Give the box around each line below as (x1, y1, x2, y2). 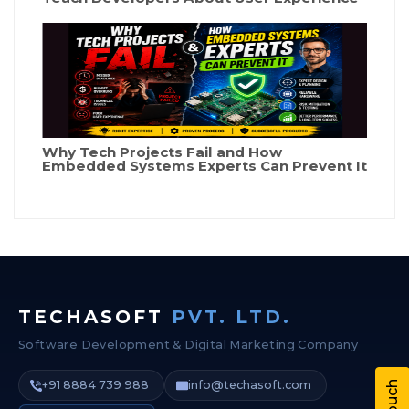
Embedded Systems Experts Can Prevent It (42, 157, 367, 175)
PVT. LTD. (172, 306, 291, 329)
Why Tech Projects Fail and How (42, 143, 282, 162)
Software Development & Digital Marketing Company (18, 338, 359, 352)
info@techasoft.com (188, 378, 311, 393)
